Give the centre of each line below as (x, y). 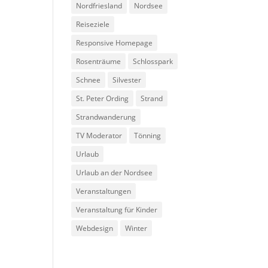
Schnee (89, 80)
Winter (136, 228)
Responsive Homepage (115, 43)
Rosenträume (99, 61)
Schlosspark (153, 61)
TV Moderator (99, 135)
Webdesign (95, 228)
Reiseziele (93, 24)
